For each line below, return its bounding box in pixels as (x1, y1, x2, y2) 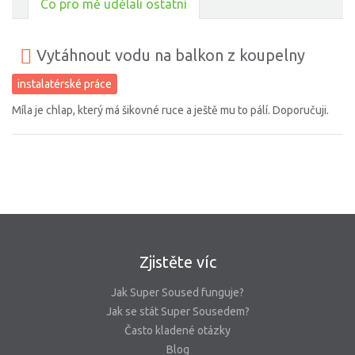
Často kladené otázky (124, 324, 231, 338)
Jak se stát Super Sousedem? (105, 305, 250, 319)
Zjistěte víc (139, 253, 216, 272)
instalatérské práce (17, 77, 112, 90)
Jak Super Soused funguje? (111, 286, 244, 300)
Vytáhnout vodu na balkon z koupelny (32, 46, 305, 65)
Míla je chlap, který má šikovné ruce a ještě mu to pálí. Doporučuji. (12, 104, 329, 117)
